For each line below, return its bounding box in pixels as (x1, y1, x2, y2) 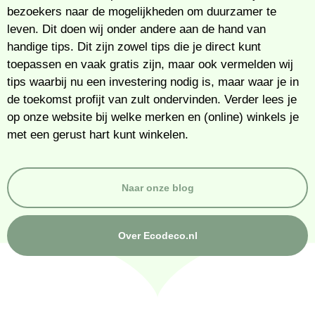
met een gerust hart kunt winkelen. (7, 127, 188, 141)
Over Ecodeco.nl (117, 229, 198, 241)
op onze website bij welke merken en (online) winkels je (7, 110, 299, 124)
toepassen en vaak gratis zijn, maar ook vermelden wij (7, 57, 293, 71)
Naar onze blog (121, 181, 194, 193)
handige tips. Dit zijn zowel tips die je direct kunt (7, 39, 261, 53)
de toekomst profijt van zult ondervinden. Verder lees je (7, 92, 297, 106)
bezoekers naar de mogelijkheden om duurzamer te (7, 4, 276, 18)
